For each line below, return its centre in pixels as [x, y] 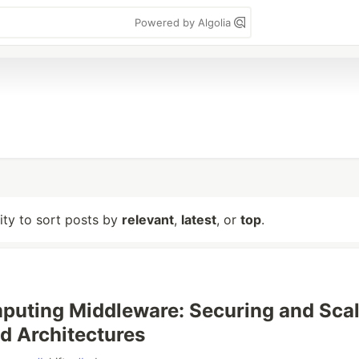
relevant [148, 220]
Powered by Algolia [184, 22]
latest [199, 220]
